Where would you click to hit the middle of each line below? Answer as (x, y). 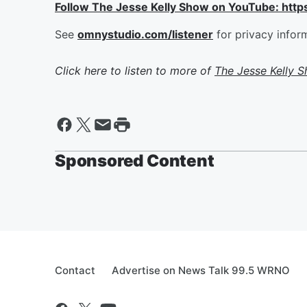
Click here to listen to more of (135, 71)
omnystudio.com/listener (145, 34)
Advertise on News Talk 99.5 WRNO (201, 270)
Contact (75, 270)
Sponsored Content (135, 161)
